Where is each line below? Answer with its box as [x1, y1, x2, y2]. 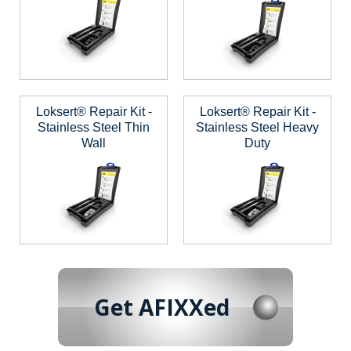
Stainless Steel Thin [38, 121, 150, 135]
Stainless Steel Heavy [196, 121, 319, 135]
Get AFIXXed [93, 291, 230, 322]
